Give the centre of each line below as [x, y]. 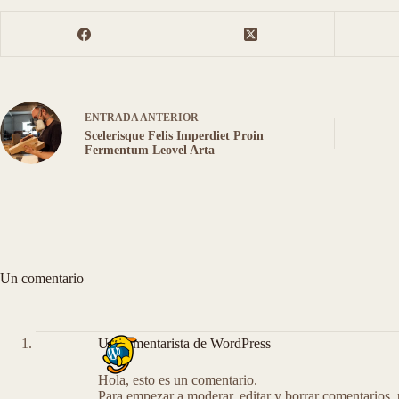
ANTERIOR [168, 117]
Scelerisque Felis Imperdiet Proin [174, 135]
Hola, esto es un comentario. [178, 380]
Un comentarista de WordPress [184, 343]
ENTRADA [111, 117]
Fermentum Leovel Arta [150, 150]
